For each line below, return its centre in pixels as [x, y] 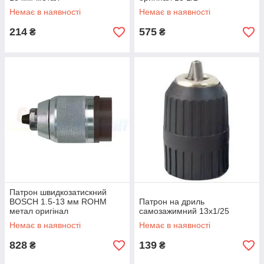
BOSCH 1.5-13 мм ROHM [58, 202]
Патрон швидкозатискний [58, 192]
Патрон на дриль [172, 202]
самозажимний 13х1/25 [184, 211]
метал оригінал [39, 211]
